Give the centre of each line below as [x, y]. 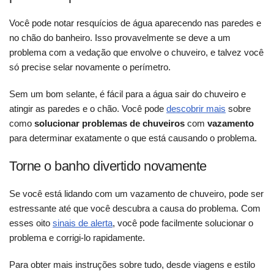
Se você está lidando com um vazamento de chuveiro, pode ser [136, 194]
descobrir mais [196, 109]
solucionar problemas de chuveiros [109, 124]
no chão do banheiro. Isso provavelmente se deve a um [120, 38]
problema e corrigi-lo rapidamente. [77, 238]
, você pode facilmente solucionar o [183, 223]
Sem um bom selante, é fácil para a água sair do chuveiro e [128, 94]
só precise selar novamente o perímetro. [90, 67]
